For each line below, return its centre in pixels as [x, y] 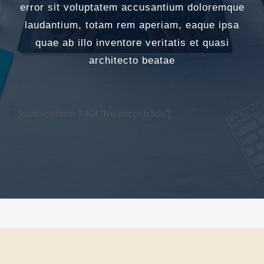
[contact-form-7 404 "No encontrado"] [94, 113]
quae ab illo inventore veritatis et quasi [132, 42]
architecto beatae [132, 60]
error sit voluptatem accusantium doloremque [132, 7]
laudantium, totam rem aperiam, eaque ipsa [132, 25]
